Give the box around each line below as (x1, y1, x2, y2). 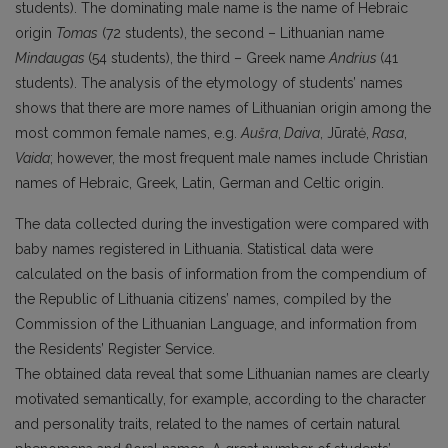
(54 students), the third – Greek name (88, 49, 329, 66)
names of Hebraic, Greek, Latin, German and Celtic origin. (15, 174, 392, 191)
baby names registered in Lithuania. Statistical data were (15, 240, 373, 257)
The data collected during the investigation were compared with (15, 215, 429, 232)
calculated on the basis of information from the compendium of (15, 265, 426, 282)
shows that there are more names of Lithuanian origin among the (15, 99, 431, 116)
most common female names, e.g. (15, 124, 241, 141)
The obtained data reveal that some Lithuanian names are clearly (15, 365, 430, 382)
